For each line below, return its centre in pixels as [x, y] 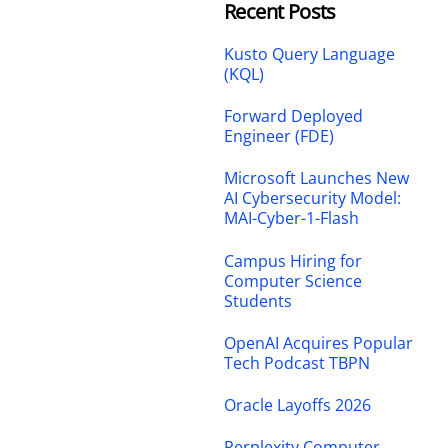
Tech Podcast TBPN [297, 362]
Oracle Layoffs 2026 [297, 405]
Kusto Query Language [309, 53]
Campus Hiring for [293, 260]
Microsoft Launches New [316, 178]
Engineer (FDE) [279, 135]
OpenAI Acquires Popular [318, 342]
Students [258, 300]
